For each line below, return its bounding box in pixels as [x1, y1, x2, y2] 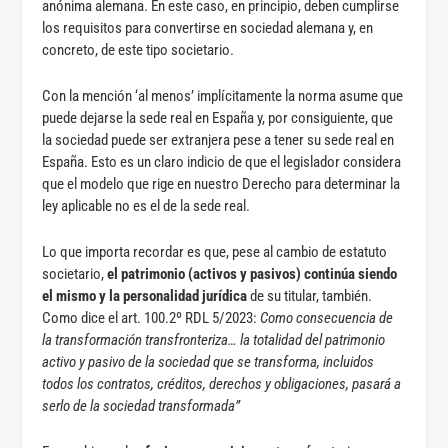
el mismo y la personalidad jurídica [42, 286, 251, 305]
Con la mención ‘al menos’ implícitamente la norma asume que [42, 86, 404, 105]
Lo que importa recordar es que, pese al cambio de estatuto [42, 242, 388, 261]
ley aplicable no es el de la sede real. [42, 196, 251, 215]
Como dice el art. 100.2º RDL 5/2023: [42, 308, 261, 327]
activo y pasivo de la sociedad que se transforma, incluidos [42, 352, 375, 371]
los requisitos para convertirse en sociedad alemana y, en [42, 18, 374, 37]
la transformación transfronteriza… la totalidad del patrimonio [42, 330, 386, 349]
